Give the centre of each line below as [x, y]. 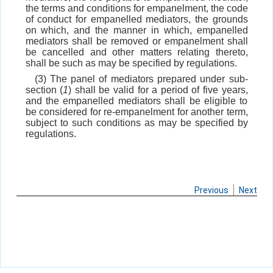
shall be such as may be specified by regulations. [131, 63]
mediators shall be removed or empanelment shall [136, 41]
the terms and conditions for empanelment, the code [136, 9]
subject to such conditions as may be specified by [136, 123]
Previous [211, 190]
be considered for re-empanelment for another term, [136, 112]
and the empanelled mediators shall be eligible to [136, 101]
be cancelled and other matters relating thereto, [136, 52]
